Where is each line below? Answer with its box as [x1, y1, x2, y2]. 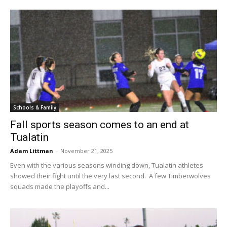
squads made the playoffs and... [10, 181, 109, 191]
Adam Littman [10, 146, 53, 155]
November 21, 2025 [60, 146, 112, 155]
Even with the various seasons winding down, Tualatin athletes [10, 160, 203, 170]
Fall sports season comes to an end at [10, 118, 189, 131]
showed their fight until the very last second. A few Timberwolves [10, 171, 211, 180]
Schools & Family [13, 103, 56, 111]
